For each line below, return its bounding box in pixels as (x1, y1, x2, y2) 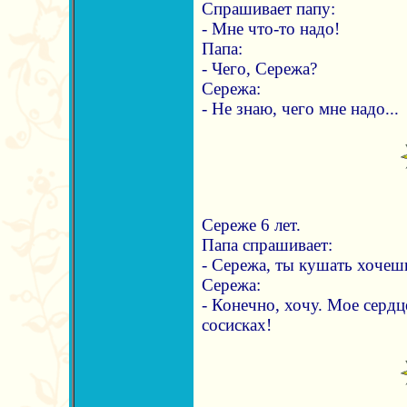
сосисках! (201, 315, 272, 334)
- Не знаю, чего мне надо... (201, 99, 399, 118)
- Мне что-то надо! (201, 19, 340, 38)
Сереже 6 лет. (201, 215, 301, 234)
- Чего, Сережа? (201, 59, 317, 78)
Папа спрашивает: (201, 235, 333, 254)
